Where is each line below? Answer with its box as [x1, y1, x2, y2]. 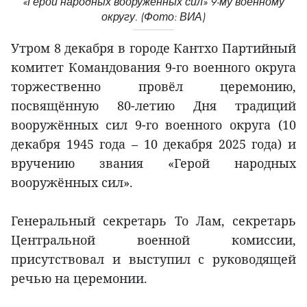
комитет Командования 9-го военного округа [11, 58, 296, 75]
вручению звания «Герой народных [11, 154, 296, 171]
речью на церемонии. [11, 269, 147, 286]
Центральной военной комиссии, [11, 231, 296, 248]
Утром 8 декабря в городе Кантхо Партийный [11, 39, 296, 56]
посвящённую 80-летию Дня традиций [11, 97, 296, 114]
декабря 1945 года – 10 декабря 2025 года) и [11, 135, 296, 152]
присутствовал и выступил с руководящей [11, 250, 296, 267]
